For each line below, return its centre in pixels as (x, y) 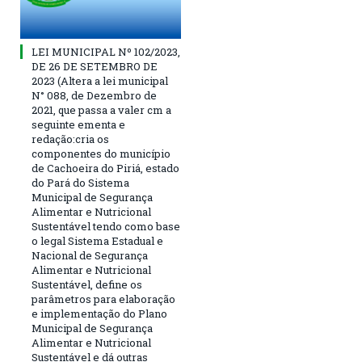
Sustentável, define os (87, 285)
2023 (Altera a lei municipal (100, 81)
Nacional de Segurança (90, 256)
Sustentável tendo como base (106, 227)
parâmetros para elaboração (103, 299)
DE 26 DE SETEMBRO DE (95, 67)
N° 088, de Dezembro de (94, 96)
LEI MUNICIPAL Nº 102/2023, (106, 52)
